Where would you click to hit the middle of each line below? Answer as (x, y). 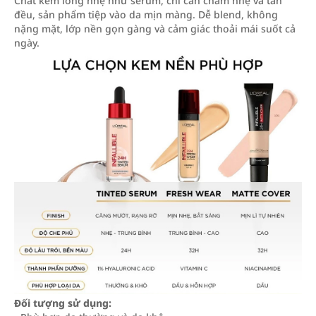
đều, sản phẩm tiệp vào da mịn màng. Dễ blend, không (146, 14)
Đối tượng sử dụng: (63, 303)
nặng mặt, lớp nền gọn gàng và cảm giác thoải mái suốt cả (155, 29)
